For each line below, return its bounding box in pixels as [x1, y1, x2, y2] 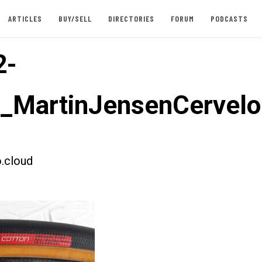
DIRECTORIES [108, 13, 154, 23]
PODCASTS [210, 13, 248, 23]
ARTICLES [8, 13, 42, 23]
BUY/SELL [58, 13, 92, 23]
